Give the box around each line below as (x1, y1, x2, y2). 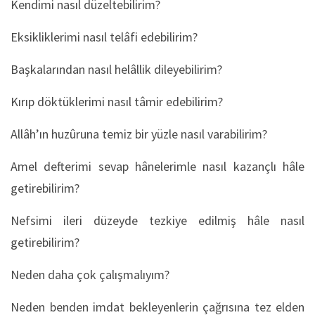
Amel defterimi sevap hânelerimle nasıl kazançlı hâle (11, 157, 304, 174)
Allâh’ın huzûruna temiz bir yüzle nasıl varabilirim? (11, 125, 267, 142)
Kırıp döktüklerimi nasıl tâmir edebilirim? (11, 93, 223, 110)
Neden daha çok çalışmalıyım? (11, 266, 169, 283)
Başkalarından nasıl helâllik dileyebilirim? (11, 60, 222, 77)
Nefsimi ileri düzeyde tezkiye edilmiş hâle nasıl (11, 212, 304, 229)
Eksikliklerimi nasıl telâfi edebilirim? (11, 28, 198, 45)
